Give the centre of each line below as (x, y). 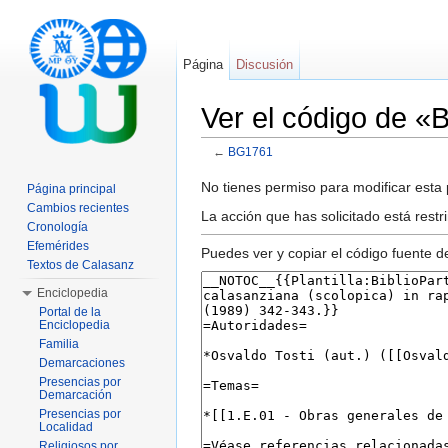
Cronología (57, 227)
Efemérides (58, 246)
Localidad (66, 427)
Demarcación (75, 395)
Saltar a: (229, 167)
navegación (294, 167)
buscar (360, 167)
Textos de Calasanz (80, 265)
